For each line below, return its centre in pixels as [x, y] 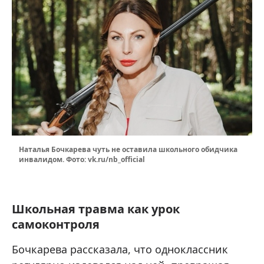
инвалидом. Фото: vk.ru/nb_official [82, 160]
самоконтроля [56, 225]
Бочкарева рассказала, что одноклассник [120, 250]
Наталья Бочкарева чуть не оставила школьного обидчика [128, 150]
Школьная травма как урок [96, 209]
